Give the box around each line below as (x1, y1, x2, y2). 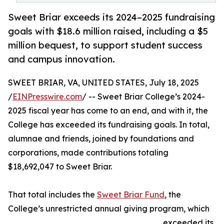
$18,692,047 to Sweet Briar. (8, 161, 112, 172)
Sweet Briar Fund (97, 189, 164, 200)
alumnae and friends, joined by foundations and (8, 133, 194, 144)
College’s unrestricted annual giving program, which (8, 203, 209, 214)
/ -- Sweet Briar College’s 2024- (82, 91, 205, 102)
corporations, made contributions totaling (8, 147, 168, 158)
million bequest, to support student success (8, 39, 202, 51)
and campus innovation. (8, 53, 115, 65)
